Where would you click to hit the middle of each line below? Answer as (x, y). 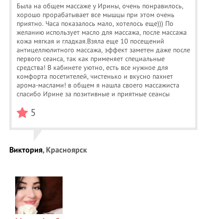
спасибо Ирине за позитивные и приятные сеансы (93, 94)
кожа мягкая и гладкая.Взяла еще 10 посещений (90, 41)
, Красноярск (65, 150)
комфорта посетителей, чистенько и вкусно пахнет (95, 76)
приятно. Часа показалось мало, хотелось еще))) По (95, 23)
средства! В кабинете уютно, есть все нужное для (92, 67)
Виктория (26, 150)
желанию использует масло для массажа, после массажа (101, 32)
